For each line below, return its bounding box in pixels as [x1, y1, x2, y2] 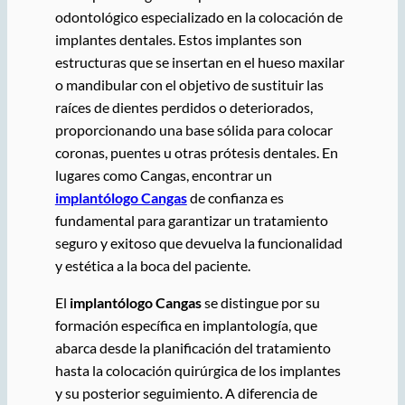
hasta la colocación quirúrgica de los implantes [54, 361, 341, 379]
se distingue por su [201, 293, 320, 311]
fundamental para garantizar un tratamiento [54, 211, 328, 229]
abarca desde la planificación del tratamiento [54, 338, 331, 356]
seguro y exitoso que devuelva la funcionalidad [54, 233, 343, 251]
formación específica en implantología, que [54, 316, 317, 334]
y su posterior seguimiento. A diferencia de [54, 383, 317, 401]
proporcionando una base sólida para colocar [54, 120, 333, 138]
